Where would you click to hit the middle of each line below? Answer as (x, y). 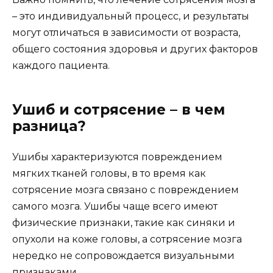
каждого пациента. (61, 65)
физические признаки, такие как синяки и (124, 222)
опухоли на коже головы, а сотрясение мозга (127, 239)
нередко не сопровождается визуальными (123, 255)
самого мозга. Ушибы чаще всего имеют (115, 206)
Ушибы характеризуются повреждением (117, 157)
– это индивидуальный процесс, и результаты (131, 16)
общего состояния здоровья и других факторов (135, 49)
